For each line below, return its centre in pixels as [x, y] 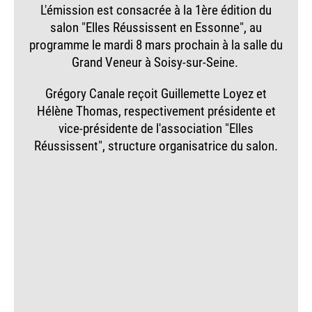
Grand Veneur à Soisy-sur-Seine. [156, 62]
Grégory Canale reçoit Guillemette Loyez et [156, 93]
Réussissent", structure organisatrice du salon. [156, 145]
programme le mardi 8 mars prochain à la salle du [156, 45]
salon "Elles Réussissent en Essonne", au [156, 27]
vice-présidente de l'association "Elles [156, 127]
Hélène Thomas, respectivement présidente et [156, 110]
